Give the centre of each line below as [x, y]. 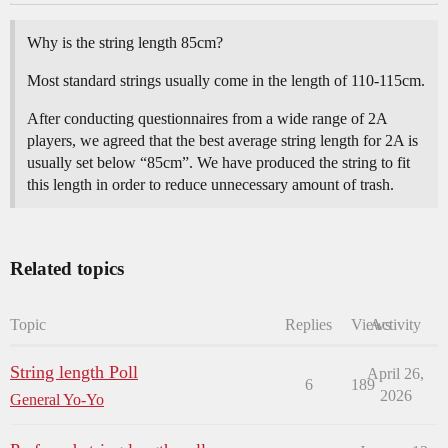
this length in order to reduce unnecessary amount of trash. [210, 185]
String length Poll [74, 372]
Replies [308, 325]
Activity [395, 325]
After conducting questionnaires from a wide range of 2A [207, 119]
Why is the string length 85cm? [125, 43]
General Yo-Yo [57, 400]
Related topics [67, 269]
